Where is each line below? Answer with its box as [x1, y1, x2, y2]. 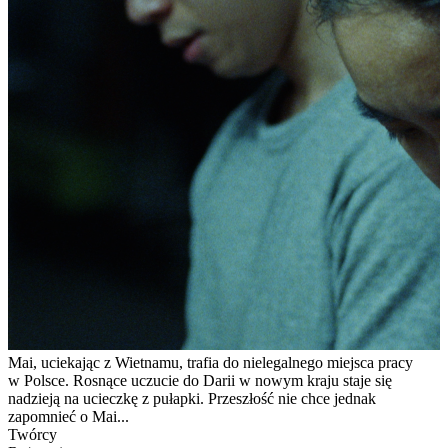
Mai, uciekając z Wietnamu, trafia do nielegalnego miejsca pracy [8, 353, 413, 371]
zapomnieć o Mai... [8, 407, 129, 425]
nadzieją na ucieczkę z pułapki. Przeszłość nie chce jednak [8, 389, 376, 407]
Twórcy [8, 425, 57, 443]
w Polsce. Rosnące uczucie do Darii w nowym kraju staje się [8, 371, 392, 389]
